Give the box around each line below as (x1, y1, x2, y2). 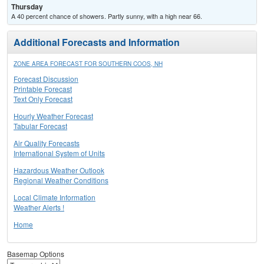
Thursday (11, 1, 43, 12)
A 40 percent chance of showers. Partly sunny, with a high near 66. (11, 11, 202, 21)
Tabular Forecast (14, 121, 67, 131)
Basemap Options (7, 249, 64, 259)
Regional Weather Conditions (14, 175, 108, 186)
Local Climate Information (14, 192, 95, 203)
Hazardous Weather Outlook (14, 165, 104, 176)
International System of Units (14, 148, 105, 159)
